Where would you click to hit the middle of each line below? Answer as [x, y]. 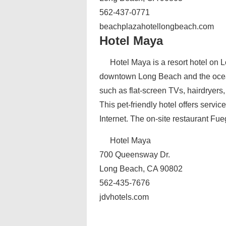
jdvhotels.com [124, 197]
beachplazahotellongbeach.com [157, 26]
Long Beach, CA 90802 [141, 169]
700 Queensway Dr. [135, 155]
